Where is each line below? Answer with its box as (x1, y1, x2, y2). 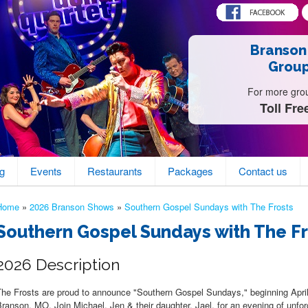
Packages (168, 164, 213, 178)
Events (30, 164, 62, 178)
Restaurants (87, 164, 142, 178)
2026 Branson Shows (30, 200, 114, 213)
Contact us (239, 164, 287, 178)
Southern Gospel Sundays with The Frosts (124, 200, 294, 213)
